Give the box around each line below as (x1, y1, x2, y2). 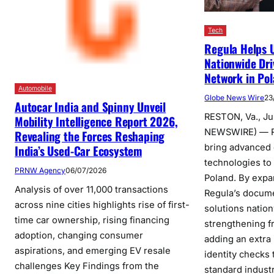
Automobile (18, 84, 52, 93)
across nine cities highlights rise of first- (15, 199, 190, 211)
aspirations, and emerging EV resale (15, 245, 171, 257)
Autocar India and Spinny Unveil (15, 98, 166, 116)
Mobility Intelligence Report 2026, (15, 113, 178, 131)
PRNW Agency (15, 166, 65, 176)
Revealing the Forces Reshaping (15, 127, 165, 146)
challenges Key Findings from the (15, 261, 159, 272)
